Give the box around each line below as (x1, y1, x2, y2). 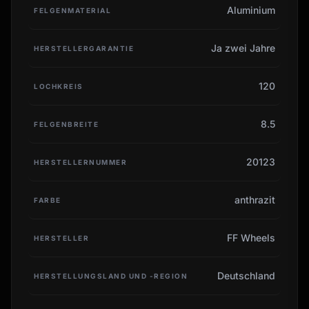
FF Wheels (227, 231, 275, 243)
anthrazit (235, 193, 275, 206)
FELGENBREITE (34, 119, 99, 128)
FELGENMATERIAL (34, 6, 111, 14)
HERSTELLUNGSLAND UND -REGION (34, 271, 188, 280)
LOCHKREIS (34, 81, 83, 90)
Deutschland (217, 269, 275, 281)
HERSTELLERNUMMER (34, 157, 127, 166)
